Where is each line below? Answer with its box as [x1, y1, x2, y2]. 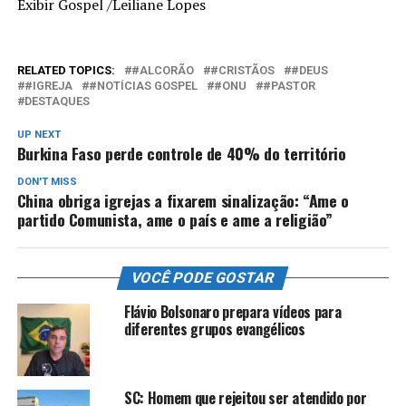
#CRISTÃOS [209, 63, 275, 77]
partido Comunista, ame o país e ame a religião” [16, 207, 333, 231]
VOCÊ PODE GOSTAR [130, 268, 277, 286]
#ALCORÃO [130, 63, 194, 77]
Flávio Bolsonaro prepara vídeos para [123, 300, 342, 323]
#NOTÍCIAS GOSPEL [88, 78, 198, 92]
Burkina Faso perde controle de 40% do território [16, 140, 346, 165]
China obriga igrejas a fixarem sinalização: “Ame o [16, 188, 350, 212]
